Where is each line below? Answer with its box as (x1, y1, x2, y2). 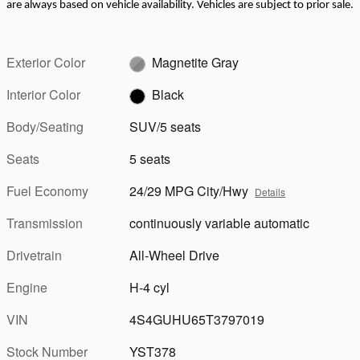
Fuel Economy (6, 182, 88, 200)
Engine (6, 278, 47, 297)
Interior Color (6, 85, 80, 104)
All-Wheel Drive (129, 246, 220, 264)
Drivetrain (6, 246, 62, 264)
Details (255, 185, 286, 198)
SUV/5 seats (129, 117, 202, 136)
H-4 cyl (129, 278, 170, 297)
